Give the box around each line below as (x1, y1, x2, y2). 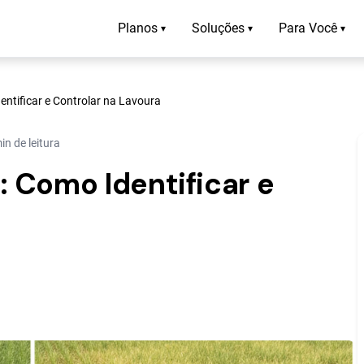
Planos (118, 20, 158, 36)
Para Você (279, 20, 337, 36)
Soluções (192, 20, 245, 36)
